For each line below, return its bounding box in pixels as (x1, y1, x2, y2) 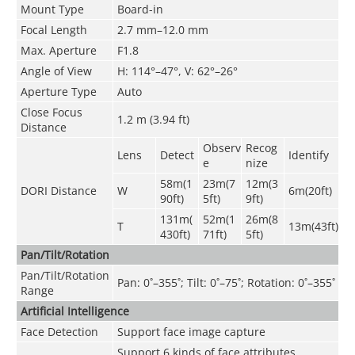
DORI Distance (20, 182, 97, 198)
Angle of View (20, 63, 92, 78)
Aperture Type (20, 83, 97, 99)
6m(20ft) (288, 182, 332, 198)
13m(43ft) (288, 218, 338, 234)
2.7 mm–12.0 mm (116, 21, 208, 37)
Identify (288, 147, 329, 162)
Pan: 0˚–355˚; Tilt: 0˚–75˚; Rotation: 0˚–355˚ (116, 274, 335, 290)
